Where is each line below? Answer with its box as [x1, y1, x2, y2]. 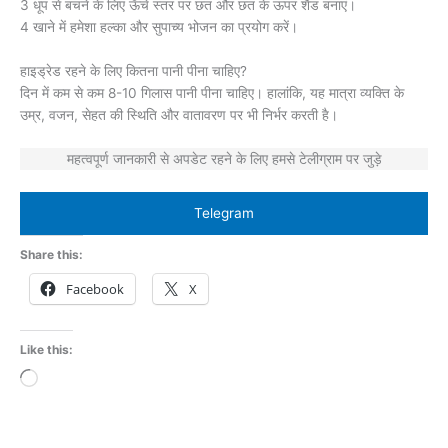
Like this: [20, 341, 73, 357]
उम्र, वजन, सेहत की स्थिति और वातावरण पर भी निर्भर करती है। [20, 107, 338, 124]
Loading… [37, 370, 99, 387]
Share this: [20, 246, 83, 262]
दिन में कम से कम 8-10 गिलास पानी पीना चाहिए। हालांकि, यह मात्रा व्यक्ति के [20, 85, 404, 102]
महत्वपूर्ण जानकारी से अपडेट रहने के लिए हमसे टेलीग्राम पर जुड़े [66, 151, 382, 168]
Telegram [194, 204, 254, 221]
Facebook [66, 279, 124, 298]
